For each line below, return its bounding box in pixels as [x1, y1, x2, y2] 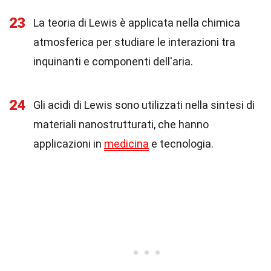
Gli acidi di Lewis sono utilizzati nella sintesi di [33, 99, 255, 111]
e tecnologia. [149, 137, 214, 150]
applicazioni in [33, 137, 104, 150]
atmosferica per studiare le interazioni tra [33, 36, 235, 48]
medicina [104, 137, 149, 150]
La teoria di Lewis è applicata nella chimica [33, 16, 240, 29]
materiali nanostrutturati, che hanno [33, 118, 209, 131]
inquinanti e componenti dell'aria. [33, 55, 193, 68]
